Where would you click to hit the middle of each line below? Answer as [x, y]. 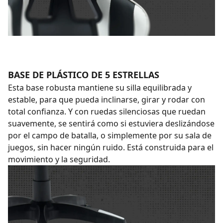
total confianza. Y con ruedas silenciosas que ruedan [107, 111]
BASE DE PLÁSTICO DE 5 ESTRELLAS [84, 75]
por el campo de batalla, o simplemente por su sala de [110, 135]
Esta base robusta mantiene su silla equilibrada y [100, 88]
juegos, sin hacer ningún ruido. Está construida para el [111, 147]
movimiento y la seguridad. [59, 159]
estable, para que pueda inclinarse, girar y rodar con [107, 100]
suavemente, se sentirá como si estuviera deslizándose [111, 123]
